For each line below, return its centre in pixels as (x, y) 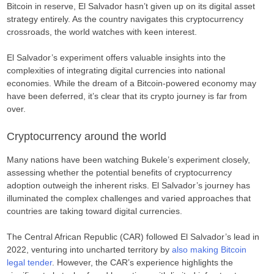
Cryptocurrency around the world (87, 136)
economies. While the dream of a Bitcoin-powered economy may (132, 83)
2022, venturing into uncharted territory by (90, 250)
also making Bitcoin (209, 250)
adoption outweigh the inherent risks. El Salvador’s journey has (129, 186)
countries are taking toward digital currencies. (95, 211)
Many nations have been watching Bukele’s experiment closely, (129, 160)
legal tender (30, 263)
